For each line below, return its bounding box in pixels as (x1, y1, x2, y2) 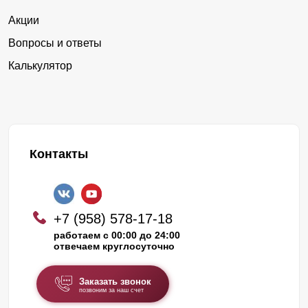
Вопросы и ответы (8, 36, 102, 49)
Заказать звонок (78, 276, 151, 287)
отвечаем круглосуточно (54, 240, 175, 252)
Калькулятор (8, 59, 72, 71)
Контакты (30, 146, 88, 161)
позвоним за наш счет (78, 286, 144, 294)
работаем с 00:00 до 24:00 (54, 229, 180, 241)
